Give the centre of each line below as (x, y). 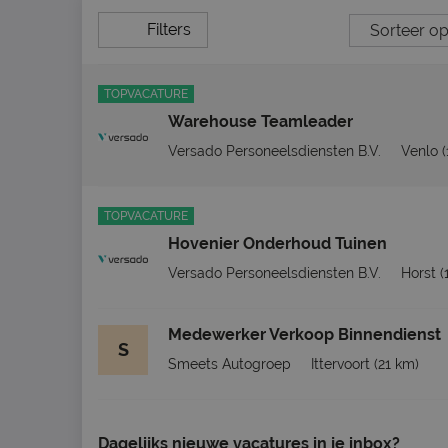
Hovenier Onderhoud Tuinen (277, 243)
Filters (169, 29)
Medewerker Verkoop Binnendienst (304, 334)
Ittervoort (340, 364)
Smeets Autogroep (229, 364)
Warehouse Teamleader (260, 121)
